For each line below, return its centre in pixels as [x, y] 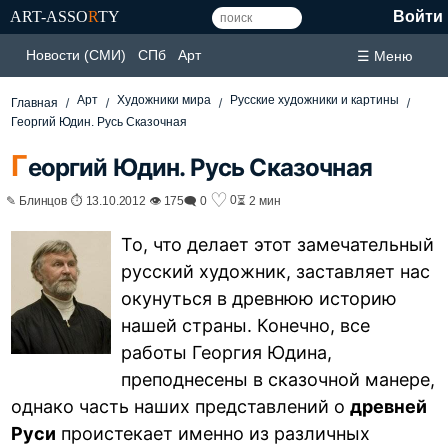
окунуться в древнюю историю [259, 298]
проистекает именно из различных [213, 433]
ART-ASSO [49, 16]
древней [389, 406]
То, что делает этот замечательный [278, 244]
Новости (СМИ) [76, 55]
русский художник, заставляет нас [276, 271]
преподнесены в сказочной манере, [278, 379]
